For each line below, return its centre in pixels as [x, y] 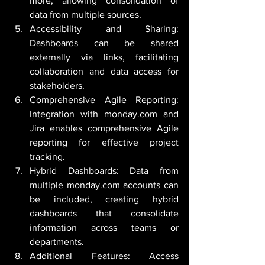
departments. [57, 242]
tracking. [47, 157]
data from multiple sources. [85, 15]
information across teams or [104, 228]
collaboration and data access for [104, 72]
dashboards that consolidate [104, 214]
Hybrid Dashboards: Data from [104, 171]
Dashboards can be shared [104, 43]
